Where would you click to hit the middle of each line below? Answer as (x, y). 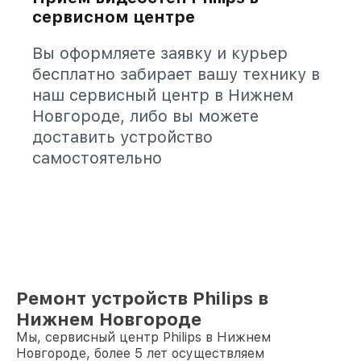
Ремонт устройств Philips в (142, 298)
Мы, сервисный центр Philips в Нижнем (143, 337)
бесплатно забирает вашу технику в (176, 74)
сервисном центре (114, 17)
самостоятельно (97, 158)
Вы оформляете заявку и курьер (160, 53)
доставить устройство (122, 137)
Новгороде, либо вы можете (145, 116)
